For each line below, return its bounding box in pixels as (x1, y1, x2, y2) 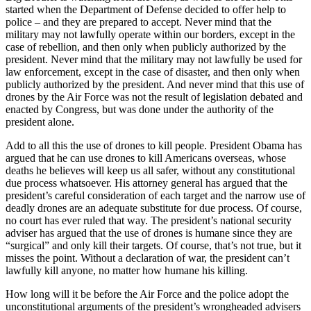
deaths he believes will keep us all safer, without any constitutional (6, 164, 295, 176)
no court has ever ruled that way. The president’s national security (6, 214, 292, 226)
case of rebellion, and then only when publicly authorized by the (6, 40, 286, 53)
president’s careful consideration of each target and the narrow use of (6, 189, 305, 201)
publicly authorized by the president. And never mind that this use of (6, 78, 304, 90)
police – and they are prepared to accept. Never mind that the (6, 15, 271, 28)
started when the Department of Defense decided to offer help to (6, 3, 286, 15)
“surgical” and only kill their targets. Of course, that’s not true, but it (6, 239, 301, 251)
